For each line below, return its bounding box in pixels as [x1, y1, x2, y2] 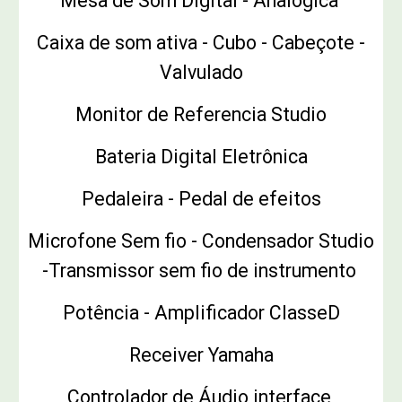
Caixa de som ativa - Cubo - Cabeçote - [37, 31, 365, 55]
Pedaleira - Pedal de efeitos [81, 188, 321, 211]
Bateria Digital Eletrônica [94, 145, 308, 169]
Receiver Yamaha [128, 344, 274, 367]
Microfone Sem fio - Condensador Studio [28, 230, 374, 253]
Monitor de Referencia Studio [75, 103, 327, 127]
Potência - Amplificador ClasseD [62, 301, 340, 325]
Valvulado [159, 61, 243, 84]
